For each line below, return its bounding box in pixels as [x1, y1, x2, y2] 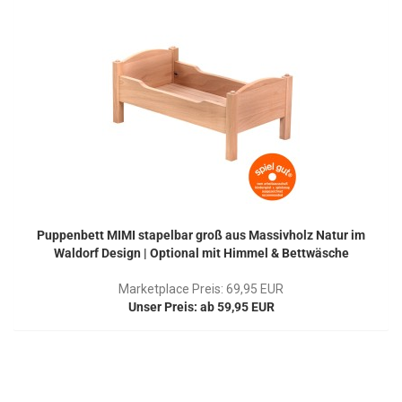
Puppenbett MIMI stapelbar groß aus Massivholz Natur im [37, 227, 365, 242]
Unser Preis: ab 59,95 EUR [127, 299, 275, 314]
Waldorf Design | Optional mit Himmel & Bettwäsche [53, 245, 349, 260]
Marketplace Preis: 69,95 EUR [118, 281, 284, 296]
